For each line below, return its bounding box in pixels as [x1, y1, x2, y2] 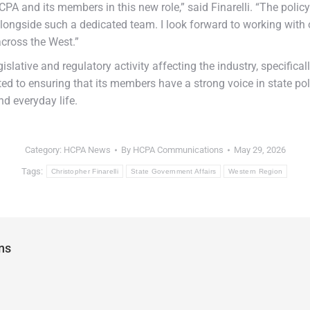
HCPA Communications [132, 145, 224, 155]
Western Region [228, 167, 283, 175]
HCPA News [63, 145, 111, 155]
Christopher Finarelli [51, 167, 118, 175]
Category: [24, 145, 64, 155]
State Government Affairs [130, 167, 217, 175]
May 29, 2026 [233, 145, 286, 155]
